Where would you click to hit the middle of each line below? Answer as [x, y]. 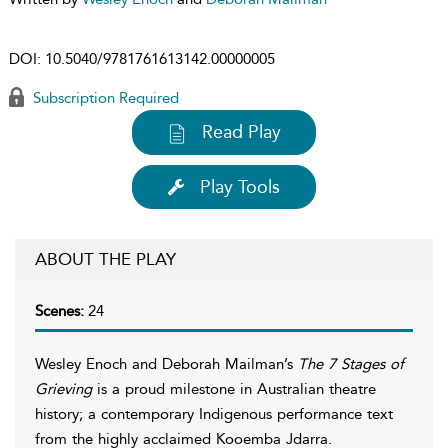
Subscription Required [104, 98]
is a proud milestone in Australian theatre [234, 388]
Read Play [241, 132]
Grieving [63, 388]
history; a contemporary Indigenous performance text [214, 413]
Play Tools [240, 186]
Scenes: [61, 310]
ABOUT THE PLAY [105, 258]
